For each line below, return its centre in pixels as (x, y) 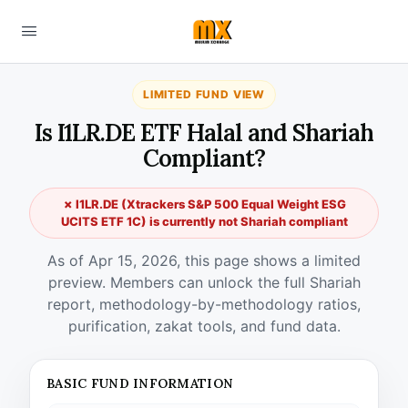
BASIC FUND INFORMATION (140, 383)
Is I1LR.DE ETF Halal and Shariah (204, 133)
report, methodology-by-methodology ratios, (204, 304)
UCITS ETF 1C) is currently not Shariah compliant (204, 221)
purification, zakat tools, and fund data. (204, 326)
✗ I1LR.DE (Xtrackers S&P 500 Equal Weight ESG (204, 204)
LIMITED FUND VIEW (204, 94)
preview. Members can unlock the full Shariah (204, 282)
